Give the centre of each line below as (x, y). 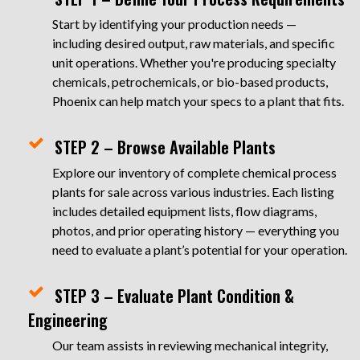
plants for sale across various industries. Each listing (193, 192)
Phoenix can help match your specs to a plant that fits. (198, 101)
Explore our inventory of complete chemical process (194, 172)
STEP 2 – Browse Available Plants (165, 147)
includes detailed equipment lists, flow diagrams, (184, 211)
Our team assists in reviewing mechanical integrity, (190, 345)
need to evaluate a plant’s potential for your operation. (200, 250)
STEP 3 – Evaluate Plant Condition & (174, 296)
